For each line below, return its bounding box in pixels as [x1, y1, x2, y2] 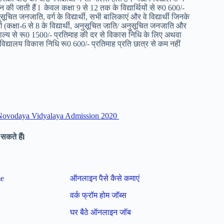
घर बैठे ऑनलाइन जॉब [70, 207, 131, 216]
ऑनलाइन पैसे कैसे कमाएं [70, 173, 140, 182]
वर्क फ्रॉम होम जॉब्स [70, 190, 127, 199]
